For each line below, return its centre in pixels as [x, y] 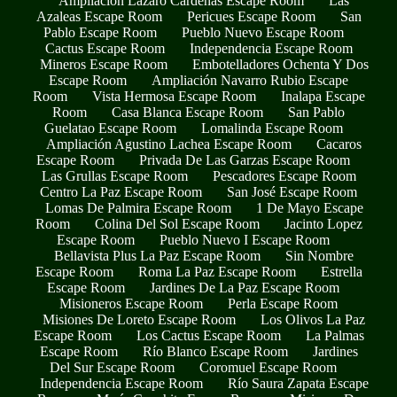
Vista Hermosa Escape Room [174, 97]
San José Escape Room [292, 192]
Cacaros [339, 144]
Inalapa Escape [323, 97]
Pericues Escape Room [251, 17]
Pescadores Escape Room [284, 176]
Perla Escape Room [283, 304]
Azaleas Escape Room [99, 17]
